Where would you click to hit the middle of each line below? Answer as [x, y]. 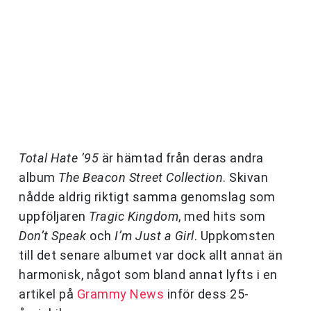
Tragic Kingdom [134, 217]
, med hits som [222, 217]
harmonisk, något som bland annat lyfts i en [148, 275]
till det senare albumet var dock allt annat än [151, 255]
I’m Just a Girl [154, 236]
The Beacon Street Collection [141, 178]
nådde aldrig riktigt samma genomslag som [147, 197]
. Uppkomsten [235, 236]
